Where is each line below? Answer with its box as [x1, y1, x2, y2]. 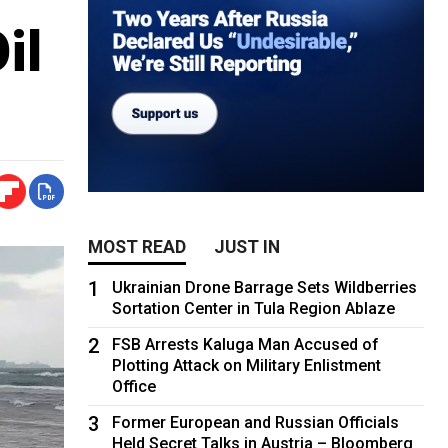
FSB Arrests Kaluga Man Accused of [112, 334, 380, 354]
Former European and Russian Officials [112, 412, 400, 432]
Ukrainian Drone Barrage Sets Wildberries [112, 277, 418, 297]
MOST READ [88, 236, 187, 257]
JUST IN [214, 236, 281, 257]
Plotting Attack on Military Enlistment [112, 355, 382, 375]
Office [112, 376, 157, 396]
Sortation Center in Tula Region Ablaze [112, 298, 396, 318]
